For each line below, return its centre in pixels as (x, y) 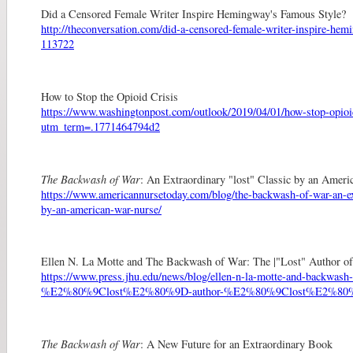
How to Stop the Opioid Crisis (110, 96)
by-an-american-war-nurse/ (101, 209)
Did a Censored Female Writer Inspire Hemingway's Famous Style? (193, 13)
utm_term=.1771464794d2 (100, 126)
